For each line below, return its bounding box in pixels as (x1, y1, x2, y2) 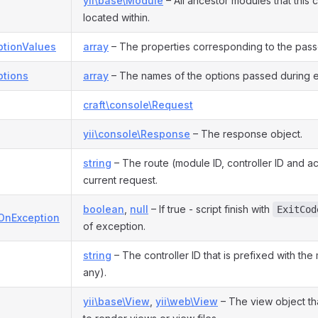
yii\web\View (155, 295, 218, 307)
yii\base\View (83, 295, 150, 307)
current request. (83, 174, 158, 186)
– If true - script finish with (148, 203, 273, 215)
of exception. (83, 220, 146, 232)
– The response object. (190, 128, 302, 140)
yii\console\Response (83, 128, 190, 140)
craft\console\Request (83, 99, 193, 111)
